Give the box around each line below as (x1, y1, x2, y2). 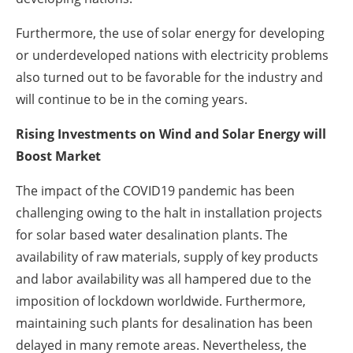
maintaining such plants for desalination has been (16, 314, 313, 333)
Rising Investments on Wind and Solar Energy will (16, 125, 326, 143)
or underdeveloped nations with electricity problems (16, 46, 329, 65)
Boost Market (16, 147, 101, 165)
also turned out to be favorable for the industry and (16, 69, 323, 87)
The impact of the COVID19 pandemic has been (16, 182, 295, 200)
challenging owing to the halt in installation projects (16, 204, 322, 222)
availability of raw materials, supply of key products (16, 248, 318, 266)
